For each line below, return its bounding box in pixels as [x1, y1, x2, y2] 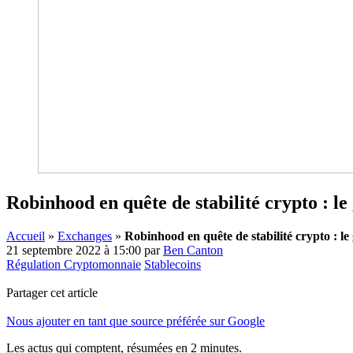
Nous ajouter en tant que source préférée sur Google [6, 314, 265, 328]
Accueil [6, 229, 45, 243]
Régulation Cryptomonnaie [6, 257, 141, 271]
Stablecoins [144, 257, 201, 271]
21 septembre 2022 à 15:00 [6, 243, 141, 257]
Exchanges [58, 229, 112, 243]
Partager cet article [6, 285, 98, 299]
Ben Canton [163, 243, 223, 257]
